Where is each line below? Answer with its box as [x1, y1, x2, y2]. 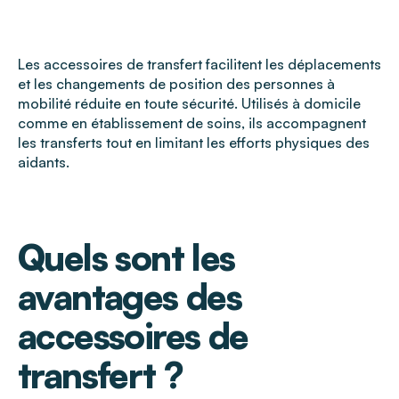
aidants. [18, 153, 69, 172]
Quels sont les [18, 235, 235, 281]
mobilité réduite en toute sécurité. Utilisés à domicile [18, 94, 361, 113]
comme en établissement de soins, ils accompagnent [18, 114, 366, 133]
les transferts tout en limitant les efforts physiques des [18, 134, 370, 152]
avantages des [18, 274, 242, 320]
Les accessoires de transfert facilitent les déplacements [18, 55, 381, 74]
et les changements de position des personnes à [18, 75, 335, 94]
